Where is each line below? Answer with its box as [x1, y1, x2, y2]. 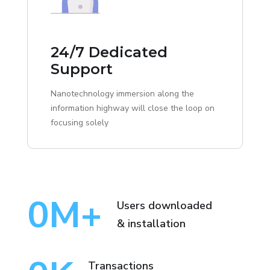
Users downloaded [117, 198, 212, 213]
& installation [117, 216, 186, 231]
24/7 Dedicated [51, 43, 168, 61]
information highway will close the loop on [51, 102, 215, 115]
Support [51, 60, 113, 78]
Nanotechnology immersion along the [51, 88, 194, 100]
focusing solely [51, 117, 108, 129]
